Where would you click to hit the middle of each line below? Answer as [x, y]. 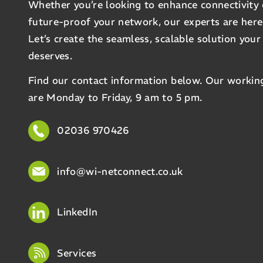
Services [77, 253]
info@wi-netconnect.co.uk [120, 171]
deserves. [50, 56]
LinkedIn [77, 213]
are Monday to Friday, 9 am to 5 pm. [115, 97]
